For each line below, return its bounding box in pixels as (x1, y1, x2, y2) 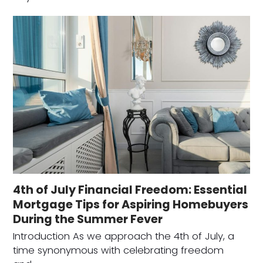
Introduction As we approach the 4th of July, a (13, 230, 235, 244)
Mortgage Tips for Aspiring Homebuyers (13, 197, 249, 213)
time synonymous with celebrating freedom (13, 244, 224, 258)
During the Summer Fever (13, 211, 163, 228)
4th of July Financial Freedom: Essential (13, 182, 248, 198)
